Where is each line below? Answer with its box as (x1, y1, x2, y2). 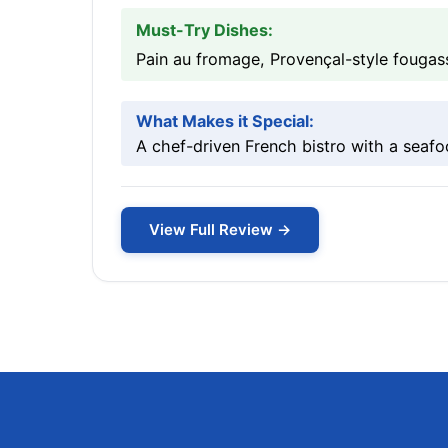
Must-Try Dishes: (136, 20, 273, 40)
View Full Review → (149, 220, 291, 239)
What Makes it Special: (136, 111, 314, 131)
